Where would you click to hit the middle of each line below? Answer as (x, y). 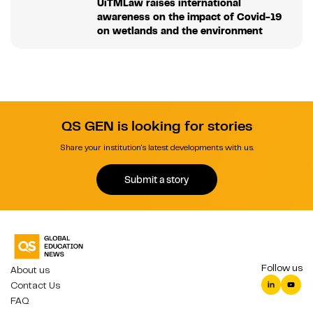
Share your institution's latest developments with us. (156, 148)
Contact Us (35, 286)
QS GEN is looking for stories (156, 126)
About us (30, 270)
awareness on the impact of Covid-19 (189, 17)
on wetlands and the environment (180, 31)
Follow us (282, 268)
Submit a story (156, 179)
